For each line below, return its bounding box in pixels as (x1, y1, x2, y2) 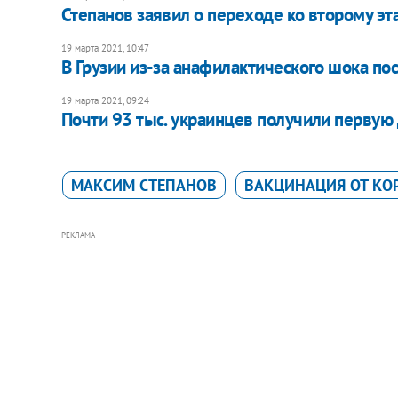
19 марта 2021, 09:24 (60, 93, 149, 107)
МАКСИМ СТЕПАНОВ (70, 174, 217, 195)
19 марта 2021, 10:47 (60, 41, 149, 54)
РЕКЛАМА (60, 229, 95, 240)
